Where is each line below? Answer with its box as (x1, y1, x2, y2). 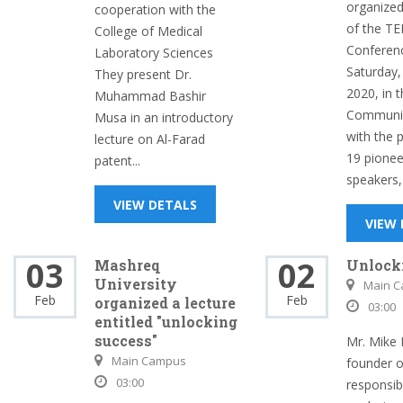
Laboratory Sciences (94, 44, 213, 61)
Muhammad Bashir (94, 87, 206, 104)
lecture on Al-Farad (94, 130, 205, 148)
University (94, 274, 177, 293)
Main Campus (112, 353, 186, 369)
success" (94, 331, 157, 350)
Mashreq (94, 255, 160, 274)
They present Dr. (94, 66, 192, 83)
